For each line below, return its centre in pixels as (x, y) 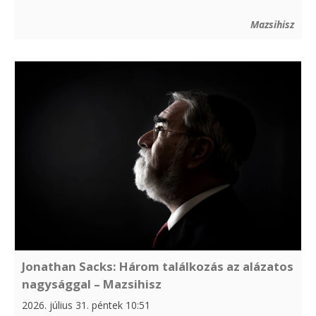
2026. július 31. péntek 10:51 (86, 305)
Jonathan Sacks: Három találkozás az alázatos (158, 267)
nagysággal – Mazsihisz (92, 284)
